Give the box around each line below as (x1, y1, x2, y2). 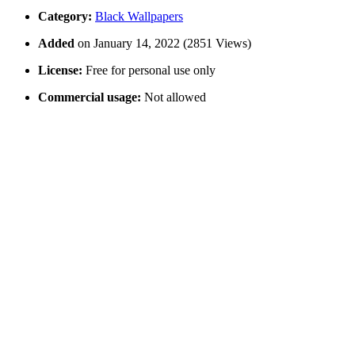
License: (38, 63, 82, 77)
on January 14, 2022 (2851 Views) (78, 36, 251, 50)
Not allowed (141, 90, 206, 104)
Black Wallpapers (95, 9, 183, 23)
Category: (38, 9, 92, 23)
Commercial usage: (38, 90, 141, 104)
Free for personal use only (82, 63, 216, 77)
